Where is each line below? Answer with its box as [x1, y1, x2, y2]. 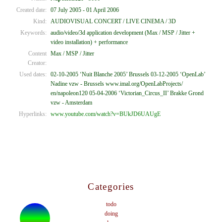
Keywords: [20, 29, 47, 36]
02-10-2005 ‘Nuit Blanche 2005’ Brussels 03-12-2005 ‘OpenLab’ [51, 70, 205, 78]
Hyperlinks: [19, 110, 47, 117]
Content [28, 50, 47, 57]
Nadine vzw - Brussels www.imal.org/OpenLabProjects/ [51, 80, 183, 87]
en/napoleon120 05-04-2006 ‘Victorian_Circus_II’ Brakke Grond [51, 89, 204, 97]
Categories [88, 181, 134, 192]
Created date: [16, 6, 47, 13]
